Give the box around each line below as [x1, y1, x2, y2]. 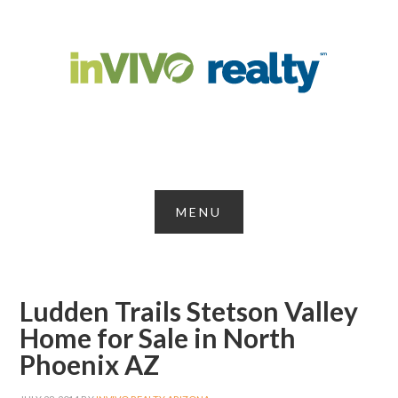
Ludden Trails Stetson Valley [20, 295, 359, 328]
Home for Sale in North [20, 322, 297, 354]
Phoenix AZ [20, 348, 161, 381]
